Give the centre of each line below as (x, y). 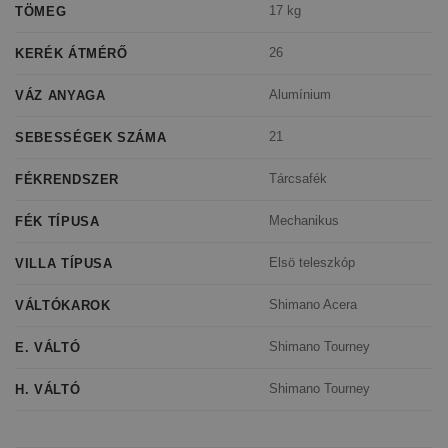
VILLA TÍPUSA (64, 263)
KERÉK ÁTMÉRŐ (71, 53)
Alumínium (300, 95)
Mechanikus (304, 221)
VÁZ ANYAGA (60, 95)
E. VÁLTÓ (48, 347)
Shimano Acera (313, 305)
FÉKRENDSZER (67, 179)
